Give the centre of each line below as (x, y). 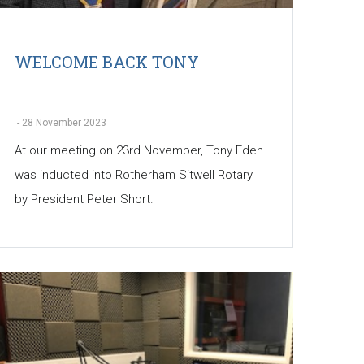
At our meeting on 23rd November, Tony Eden (139, 151)
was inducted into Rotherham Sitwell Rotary (133, 175)
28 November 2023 (64, 123)
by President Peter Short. (84, 199)
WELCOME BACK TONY (106, 62)
